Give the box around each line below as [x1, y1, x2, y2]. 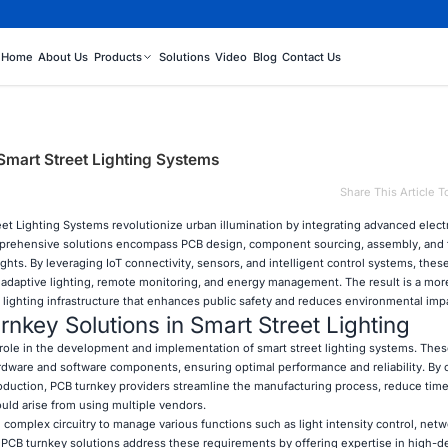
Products [93, 50, 142, 65]
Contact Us [282, 50, 342, 65]
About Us [38, 50, 89, 65]
